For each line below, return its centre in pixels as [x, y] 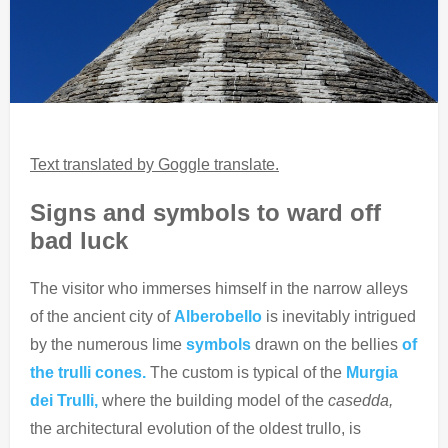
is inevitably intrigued [339, 316]
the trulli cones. [88, 372]
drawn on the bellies [326, 344]
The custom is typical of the [246, 372]
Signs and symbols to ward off [205, 213]
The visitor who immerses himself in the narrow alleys [219, 288]
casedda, [360, 400]
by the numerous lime [108, 344]
